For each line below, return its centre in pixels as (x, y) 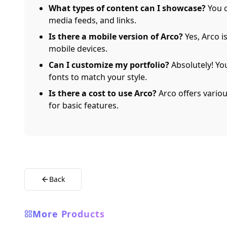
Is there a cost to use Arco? (103, 93)
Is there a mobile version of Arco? (116, 36)
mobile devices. (78, 49)
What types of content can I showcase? (127, 8)
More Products (69, 214)
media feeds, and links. (92, 20)
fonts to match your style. (98, 77)
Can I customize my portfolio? (109, 65)
